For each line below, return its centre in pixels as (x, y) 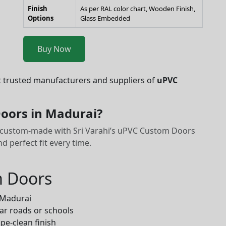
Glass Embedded (105, 18)
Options (41, 18)
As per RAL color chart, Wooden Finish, (138, 9)
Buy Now (54, 49)
